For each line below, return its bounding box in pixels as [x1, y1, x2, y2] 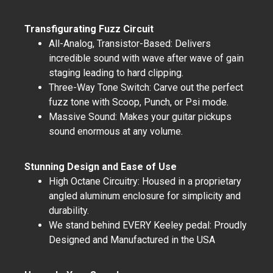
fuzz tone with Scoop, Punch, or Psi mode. [49, 96, 229, 108]
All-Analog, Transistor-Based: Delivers [49, 38, 211, 49]
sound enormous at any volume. [49, 126, 183, 137]
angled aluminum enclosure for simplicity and [49, 190, 241, 202]
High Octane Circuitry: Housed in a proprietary [49, 175, 241, 187]
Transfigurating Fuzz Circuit [24, 23, 154, 35]
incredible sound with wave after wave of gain [49, 52, 244, 64]
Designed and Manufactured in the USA [49, 234, 215, 246]
